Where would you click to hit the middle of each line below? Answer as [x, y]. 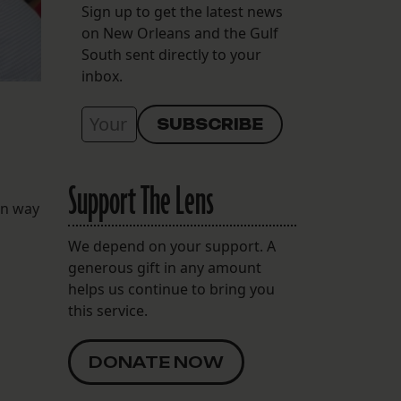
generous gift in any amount [165, 268]
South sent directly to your [171, 55]
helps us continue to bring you [171, 290]
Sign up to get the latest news [182, 12]
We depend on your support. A [172, 247]
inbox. [102, 77]
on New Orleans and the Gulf [180, 34]
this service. [108, 311]
